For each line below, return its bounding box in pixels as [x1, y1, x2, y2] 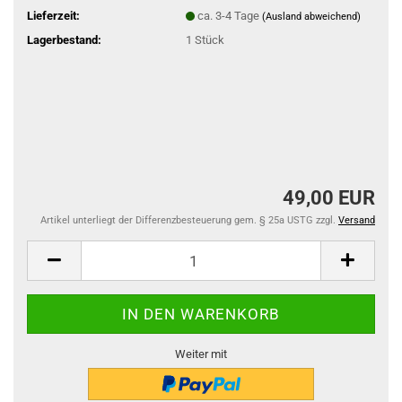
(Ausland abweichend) [261, 10, 361, 22]
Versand [338, 214, 375, 226]
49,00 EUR [283, 187, 375, 209]
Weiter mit [175, 347, 227, 361]
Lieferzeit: [27, 8, 80, 22]
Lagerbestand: [27, 32, 101, 47]
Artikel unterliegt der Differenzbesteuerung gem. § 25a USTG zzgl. [40, 214, 338, 226]
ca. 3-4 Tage [197, 8, 262, 22]
